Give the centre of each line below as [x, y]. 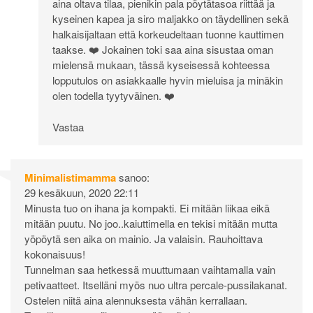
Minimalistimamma [70, 177]
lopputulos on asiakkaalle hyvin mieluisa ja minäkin [168, 80]
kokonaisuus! [55, 254]
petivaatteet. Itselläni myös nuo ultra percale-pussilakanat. [156, 284]
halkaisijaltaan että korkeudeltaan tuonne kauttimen [168, 34]
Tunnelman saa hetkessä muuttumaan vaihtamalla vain [150, 269]
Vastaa [68, 126]
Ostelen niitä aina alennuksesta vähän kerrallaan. [136, 300]
